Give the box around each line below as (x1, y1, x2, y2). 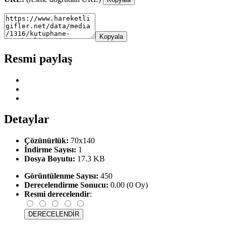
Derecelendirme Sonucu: (24, 181, 108, 190)
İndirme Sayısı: (24, 145, 76, 154)
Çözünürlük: (24, 136, 69, 145)
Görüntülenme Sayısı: (24, 172, 98, 181)
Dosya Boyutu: (24, 154, 75, 163)
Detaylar (4, 112, 49, 126)
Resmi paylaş (4, 51, 72, 65)
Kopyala (99, 32, 123, 40)
